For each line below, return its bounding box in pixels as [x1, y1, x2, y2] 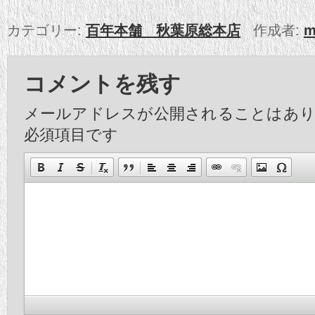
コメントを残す [23, 72, 181, 97]
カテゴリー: [7, 22, 86, 38]
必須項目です [23, 126, 118, 144]
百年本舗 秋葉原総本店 [86, 22, 240, 38]
